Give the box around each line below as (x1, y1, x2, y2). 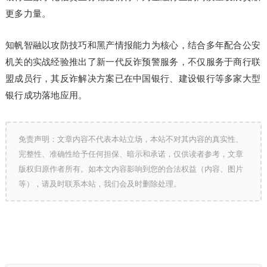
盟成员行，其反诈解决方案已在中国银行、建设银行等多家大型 (5, 73, 261, 83)
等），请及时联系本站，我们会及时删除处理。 (18, 179, 181, 188)
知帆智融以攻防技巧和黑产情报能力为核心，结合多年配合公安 (5, 40, 261, 50)
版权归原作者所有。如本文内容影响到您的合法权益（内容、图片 (18, 164, 243, 173)
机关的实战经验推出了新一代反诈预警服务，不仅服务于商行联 (5, 57, 261, 67)
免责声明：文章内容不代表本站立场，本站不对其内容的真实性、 (18, 135, 243, 144)
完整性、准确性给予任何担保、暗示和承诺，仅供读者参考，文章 (18, 150, 243, 159)
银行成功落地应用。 (5, 90, 88, 100)
